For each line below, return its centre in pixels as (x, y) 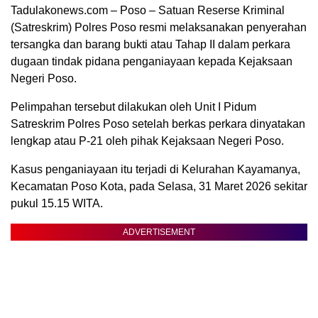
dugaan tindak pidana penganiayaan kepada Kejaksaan (152, 62)
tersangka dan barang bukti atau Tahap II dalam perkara (150, 45)
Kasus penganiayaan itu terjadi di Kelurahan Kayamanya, (155, 170)
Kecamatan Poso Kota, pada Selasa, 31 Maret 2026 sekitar (159, 187)
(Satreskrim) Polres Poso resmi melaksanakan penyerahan (159, 28)
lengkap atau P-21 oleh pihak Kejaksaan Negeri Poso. (147, 141)
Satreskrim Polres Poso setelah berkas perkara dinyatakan (158, 124)
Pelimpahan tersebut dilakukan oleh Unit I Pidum (133, 107)
